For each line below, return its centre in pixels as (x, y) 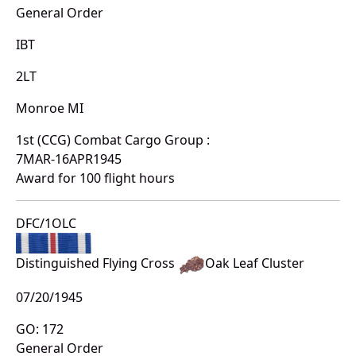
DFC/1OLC (46, 223)
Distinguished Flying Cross (97, 263)
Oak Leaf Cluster (255, 263)
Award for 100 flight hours (95, 178)
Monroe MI (50, 108)
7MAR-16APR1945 (69, 159)
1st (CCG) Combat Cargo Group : (113, 139)
